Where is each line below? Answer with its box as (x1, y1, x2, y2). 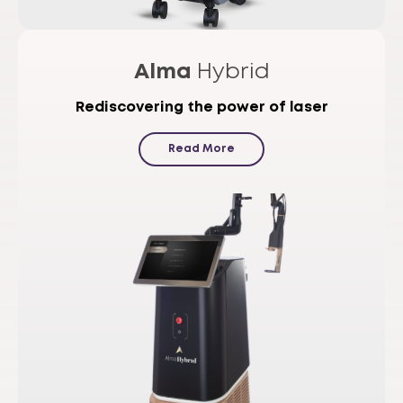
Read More (168, 144, 235, 155)
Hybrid (191, 63, 270, 83)
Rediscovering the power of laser (75, 101, 328, 115)
